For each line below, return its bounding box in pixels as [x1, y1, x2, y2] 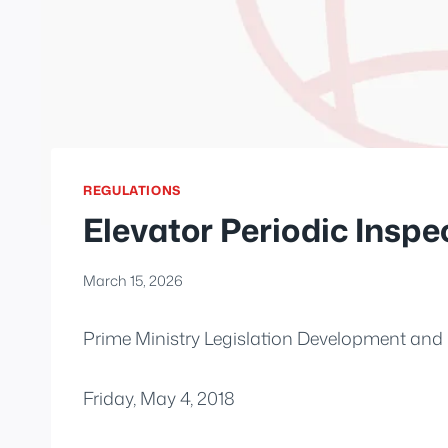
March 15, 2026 [83, 269, 183, 291]
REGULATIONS [83, 181, 181, 200]
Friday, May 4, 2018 [83, 384, 235, 411]
